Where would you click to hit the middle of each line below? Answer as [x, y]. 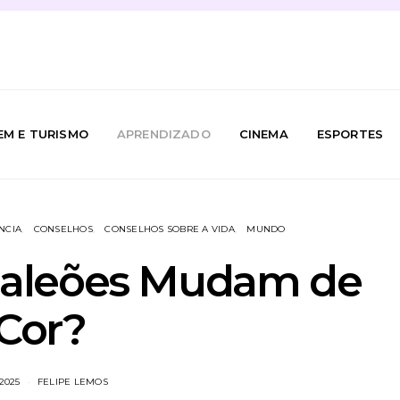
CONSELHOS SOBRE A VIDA [170, 229]
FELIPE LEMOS [72, 382]
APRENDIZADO [163, 134]
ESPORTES [350, 134]
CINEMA [263, 134]
